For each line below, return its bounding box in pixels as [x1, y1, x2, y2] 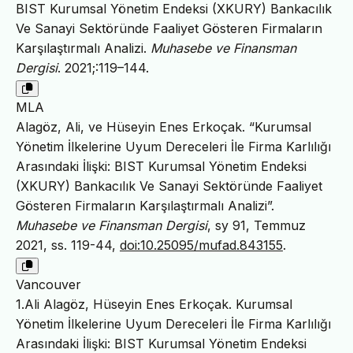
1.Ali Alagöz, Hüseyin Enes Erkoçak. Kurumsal [16, 296, 292, 313]
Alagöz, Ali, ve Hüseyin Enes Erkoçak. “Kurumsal [16, 119, 311, 136]
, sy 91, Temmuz [207, 217, 306, 234]
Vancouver [16, 277, 81, 293]
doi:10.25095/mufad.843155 [120, 237, 283, 254]
